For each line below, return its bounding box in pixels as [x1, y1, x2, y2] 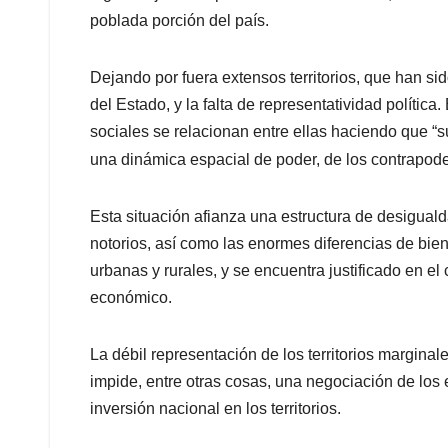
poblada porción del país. [90, 12, 269, 30]
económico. [90, 289, 172, 307]
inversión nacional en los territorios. [90, 400, 341, 418]
